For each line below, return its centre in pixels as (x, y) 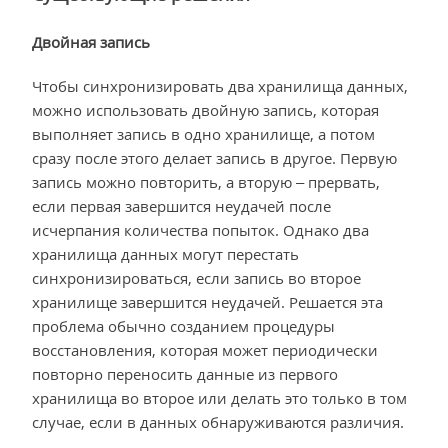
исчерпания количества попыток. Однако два (200, 230)
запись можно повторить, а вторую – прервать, (206, 182)
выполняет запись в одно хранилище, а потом (203, 134)
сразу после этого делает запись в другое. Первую (214, 158)
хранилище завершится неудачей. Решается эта (207, 302)
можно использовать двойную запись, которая (205, 110)
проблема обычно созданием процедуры (183, 326)
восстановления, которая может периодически (205, 350)
